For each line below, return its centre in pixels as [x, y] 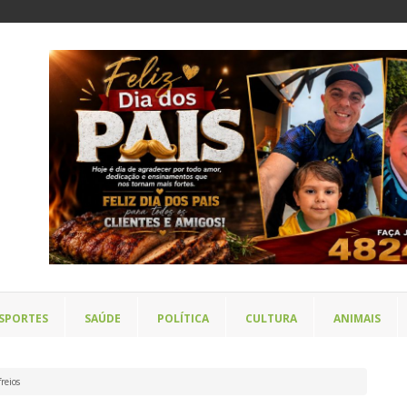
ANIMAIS [357, 319]
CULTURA [271, 319]
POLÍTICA [183, 319]
